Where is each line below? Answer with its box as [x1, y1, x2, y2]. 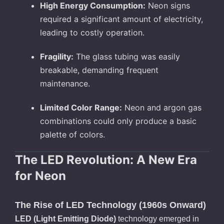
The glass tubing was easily [73, 51, 180, 62]
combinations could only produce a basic [40, 116, 196, 126]
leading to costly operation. [40, 27, 144, 38]
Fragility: [40, 51, 73, 62]
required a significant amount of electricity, [40, 14, 203, 24]
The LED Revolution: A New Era [15, 152, 197, 167]
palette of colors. [40, 129, 105, 140]
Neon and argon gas [122, 102, 201, 113]
